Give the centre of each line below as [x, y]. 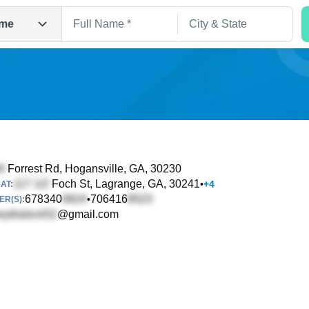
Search [154, 198]
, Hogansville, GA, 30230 [120, 169]
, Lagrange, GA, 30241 [145, 184]
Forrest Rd [32, 169]
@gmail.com [88, 214]
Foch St [69, 184]
